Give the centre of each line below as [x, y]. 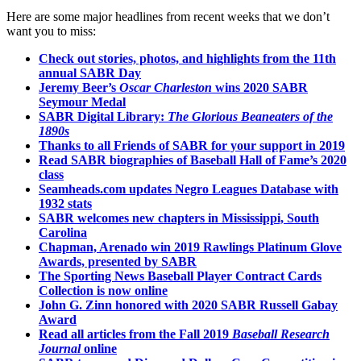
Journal [60, 349]
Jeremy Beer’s [79, 88]
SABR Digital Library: [103, 117]
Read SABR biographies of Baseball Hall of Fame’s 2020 [193, 160]
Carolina [63, 233]
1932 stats [65, 204]
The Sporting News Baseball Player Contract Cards [180, 276]
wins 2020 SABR [260, 88]
